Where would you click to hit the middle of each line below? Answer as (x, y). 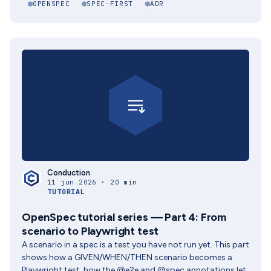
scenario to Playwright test (90, 231)
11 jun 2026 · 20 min (92, 182)
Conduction (69, 173)
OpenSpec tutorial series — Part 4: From (124, 217)
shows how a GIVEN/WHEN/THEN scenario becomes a (127, 257)
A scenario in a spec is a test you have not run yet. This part (135, 245)
